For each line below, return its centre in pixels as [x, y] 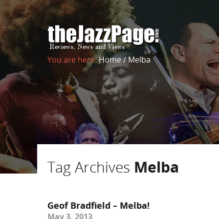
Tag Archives [91, 167]
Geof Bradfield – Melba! [99, 205]
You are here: [73, 60]
